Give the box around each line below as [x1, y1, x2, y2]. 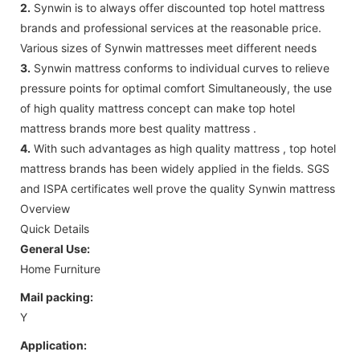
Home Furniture [20, 261, 100, 276]
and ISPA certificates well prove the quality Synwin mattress [20, 181, 335, 195]
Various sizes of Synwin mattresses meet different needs [20, 40, 317, 55]
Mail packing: [20, 289, 93, 304]
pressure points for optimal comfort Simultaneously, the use [20, 80, 332, 95]
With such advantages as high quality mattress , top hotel [31, 141, 336, 155]
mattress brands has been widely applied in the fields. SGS [20, 161, 329, 175]
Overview [20, 201, 70, 215]
